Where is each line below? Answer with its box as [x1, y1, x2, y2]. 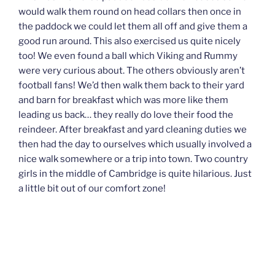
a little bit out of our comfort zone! [18, 183, 166, 195]
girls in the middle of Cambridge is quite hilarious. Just [18, 168, 252, 180]
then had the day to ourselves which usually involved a [18, 139, 252, 150]
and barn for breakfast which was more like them [18, 95, 228, 106]
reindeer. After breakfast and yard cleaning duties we [18, 124, 247, 136]
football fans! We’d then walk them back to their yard [18, 80, 244, 91]
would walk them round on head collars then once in [18, 6, 241, 18]
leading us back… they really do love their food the [18, 109, 233, 121]
